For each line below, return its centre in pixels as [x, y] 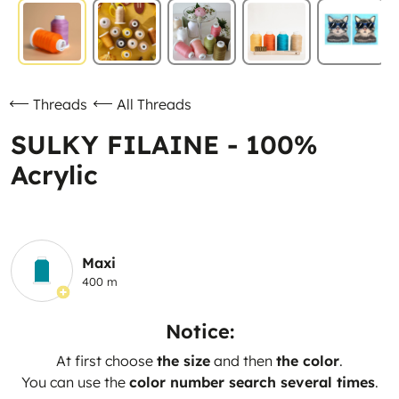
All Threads [154, 104]
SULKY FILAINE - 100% [164, 144]
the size [183, 361]
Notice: [199, 331]
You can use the [75, 382]
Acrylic [54, 175]
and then [243, 361]
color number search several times [252, 382]
